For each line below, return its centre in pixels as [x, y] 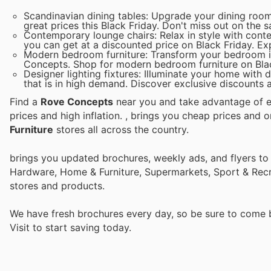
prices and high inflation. [67, 116]
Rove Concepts [77, 102]
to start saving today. [82, 227]
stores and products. [57, 185]
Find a [25, 102]
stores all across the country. [121, 130]
